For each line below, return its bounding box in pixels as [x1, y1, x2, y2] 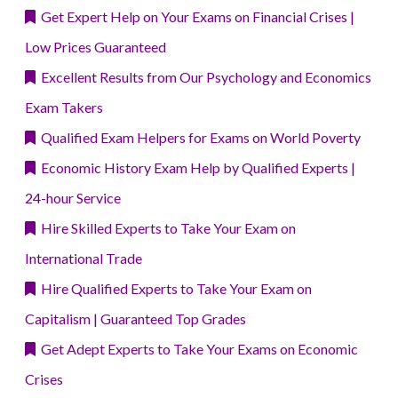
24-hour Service [25, 189, 121, 207]
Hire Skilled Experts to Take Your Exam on [36, 219, 296, 237]
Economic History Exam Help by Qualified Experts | [36, 159, 355, 177]
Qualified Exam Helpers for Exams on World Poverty [36, 129, 361, 147]
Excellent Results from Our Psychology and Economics [36, 68, 371, 86]
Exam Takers [25, 99, 103, 116]
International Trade [25, 250, 142, 267]
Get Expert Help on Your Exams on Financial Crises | [36, 8, 354, 26]
